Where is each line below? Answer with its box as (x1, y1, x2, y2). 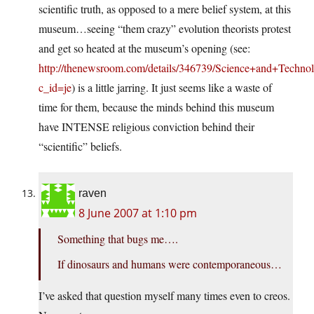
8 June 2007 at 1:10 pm (78, 205, 197, 221)
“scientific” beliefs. (39, 139, 122, 154)
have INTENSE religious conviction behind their (39, 119, 254, 135)
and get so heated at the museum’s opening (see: (39, 41, 250, 56)
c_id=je (39, 80, 71, 95)
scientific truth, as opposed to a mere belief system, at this (39, 1, 291, 17)
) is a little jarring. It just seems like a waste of (71, 80, 272, 95)
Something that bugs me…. (57, 231, 178, 247)
